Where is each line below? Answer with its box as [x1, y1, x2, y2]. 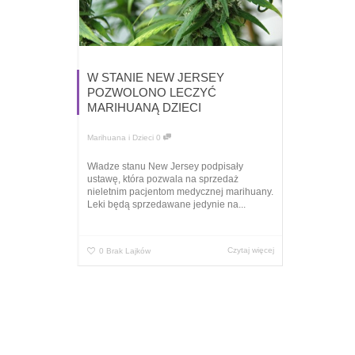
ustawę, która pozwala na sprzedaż [87, 174, 239, 185]
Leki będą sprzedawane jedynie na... [87, 199, 246, 211]
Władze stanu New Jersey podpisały [87, 161, 243, 173]
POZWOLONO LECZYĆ [87, 86, 216, 100]
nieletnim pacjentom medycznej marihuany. [87, 186, 273, 198]
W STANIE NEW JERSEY [87, 71, 224, 85]
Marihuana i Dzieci [87, 133, 154, 143]
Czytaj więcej [227, 245, 275, 254]
